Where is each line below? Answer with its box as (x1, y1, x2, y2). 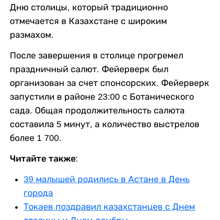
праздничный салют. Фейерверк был (10, 64, 168, 74)
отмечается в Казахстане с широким (10, 16, 167, 26)
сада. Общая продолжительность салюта (10, 105, 185, 115)
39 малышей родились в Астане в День (24, 174, 190, 184)
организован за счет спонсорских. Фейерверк (10, 78, 209, 88)
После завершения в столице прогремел (10, 50, 183, 60)
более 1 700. (10, 133, 61, 143)
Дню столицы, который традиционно (10, 2, 168, 12)
